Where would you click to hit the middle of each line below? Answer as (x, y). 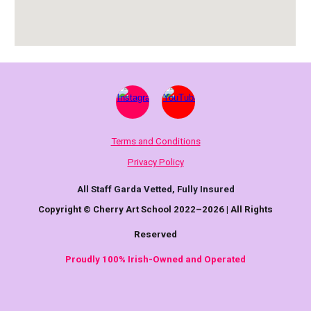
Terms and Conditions (155, 141)
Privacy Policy (155, 162)
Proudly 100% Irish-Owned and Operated (155, 259)
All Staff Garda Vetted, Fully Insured (155, 189)
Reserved (155, 234)
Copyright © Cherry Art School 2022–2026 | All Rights (155, 209)
